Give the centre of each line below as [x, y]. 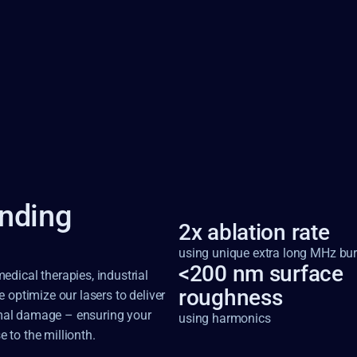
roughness [231, 298]
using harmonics [225, 318]
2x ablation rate [257, 232]
